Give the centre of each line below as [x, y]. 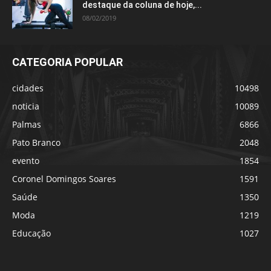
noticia [26, 106]
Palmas [27, 124]
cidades [28, 88]
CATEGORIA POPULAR [67, 62]
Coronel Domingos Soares [64, 179]
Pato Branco [36, 142]
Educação [31, 233]
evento [26, 161]
